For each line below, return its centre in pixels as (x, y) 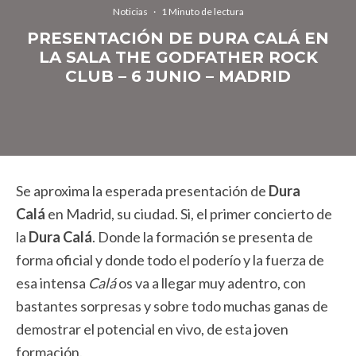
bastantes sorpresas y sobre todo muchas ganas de (172, 306)
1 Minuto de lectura (202, 11)
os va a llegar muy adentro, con (212, 283)
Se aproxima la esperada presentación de (142, 191)
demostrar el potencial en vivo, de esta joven (152, 329)
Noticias (130, 11)
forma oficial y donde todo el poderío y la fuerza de (170, 260)
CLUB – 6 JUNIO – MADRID (178, 76)
